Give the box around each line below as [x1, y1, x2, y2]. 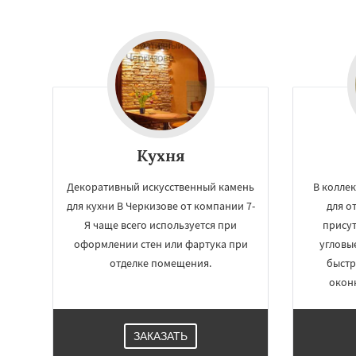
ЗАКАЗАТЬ [133, 330, 188, 342]
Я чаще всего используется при [84, 218, 238, 232]
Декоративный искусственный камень [67, 180, 255, 194]
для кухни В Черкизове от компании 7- [66, 199, 255, 213]
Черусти [264, 261, 306, 277]
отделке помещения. [110, 256, 212, 270]
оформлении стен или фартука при [73, 237, 248, 251]
